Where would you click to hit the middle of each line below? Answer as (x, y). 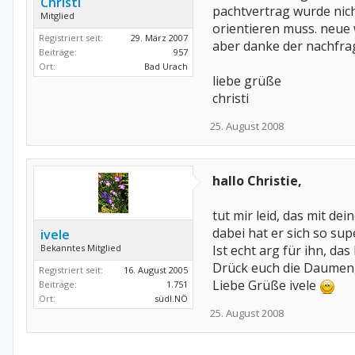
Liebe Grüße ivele (266, 285)
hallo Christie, (257, 181)
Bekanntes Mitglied (81, 248)
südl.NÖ (171, 298)
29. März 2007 (159, 38)
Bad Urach (166, 66)
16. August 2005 (156, 270)
